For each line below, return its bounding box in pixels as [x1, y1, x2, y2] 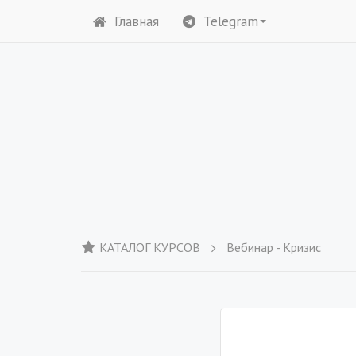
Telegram [203, 12, 258, 30]
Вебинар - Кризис [226, 239, 321, 255]
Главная [114, 12, 159, 30]
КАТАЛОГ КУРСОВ [99, 239, 200, 255]
